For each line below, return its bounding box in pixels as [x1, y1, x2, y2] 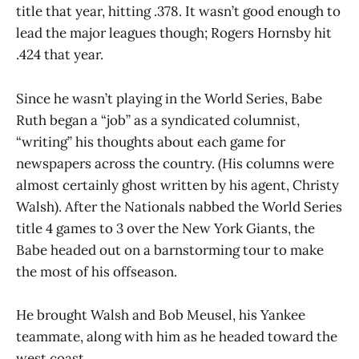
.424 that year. [16, 46, 103, 64]
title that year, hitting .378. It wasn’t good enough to [16, 2, 341, 21]
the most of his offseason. [16, 262, 177, 280]
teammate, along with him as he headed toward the [16, 327, 337, 345]
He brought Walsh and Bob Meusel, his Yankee [16, 305, 305, 324]
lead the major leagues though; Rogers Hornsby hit [16, 24, 332, 42]
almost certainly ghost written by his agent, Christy [16, 175, 339, 194]
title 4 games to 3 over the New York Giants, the [16, 219, 315, 237]
